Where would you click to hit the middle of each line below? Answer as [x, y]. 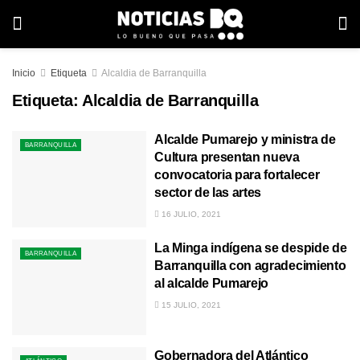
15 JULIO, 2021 [190, 305]
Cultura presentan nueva [227, 157]
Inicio [24, 73]
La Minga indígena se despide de [251, 247]
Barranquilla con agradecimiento [250, 265]
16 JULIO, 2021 [190, 214]
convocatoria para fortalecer [237, 175]
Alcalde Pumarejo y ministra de [245, 139]
